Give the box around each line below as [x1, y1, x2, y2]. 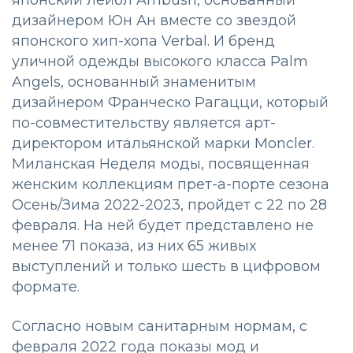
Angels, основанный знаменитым [12, 73, 256, 91]
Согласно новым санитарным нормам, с [12, 318, 307, 336]
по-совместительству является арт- [12, 114, 276, 132]
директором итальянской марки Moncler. [12, 135, 314, 153]
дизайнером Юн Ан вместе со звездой [12, 12, 296, 30]
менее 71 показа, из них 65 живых [12, 237, 256, 255]
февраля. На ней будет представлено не [12, 217, 314, 235]
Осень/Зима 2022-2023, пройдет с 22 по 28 [12, 196, 327, 214]
